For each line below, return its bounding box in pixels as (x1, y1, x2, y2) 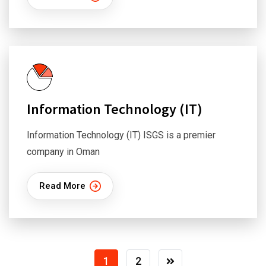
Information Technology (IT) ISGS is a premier (27, 129, 216, 141)
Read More (39, 180, 85, 191)
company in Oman (27, 146, 100, 157)
